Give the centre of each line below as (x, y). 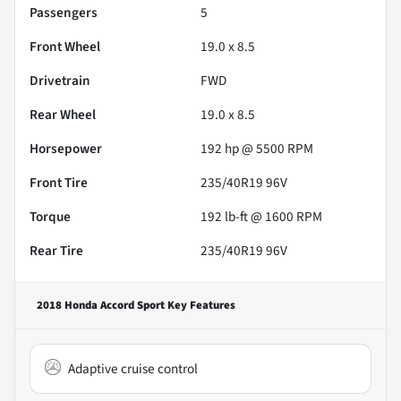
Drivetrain (60, 80)
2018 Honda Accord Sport (101, 305)
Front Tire (59, 182)
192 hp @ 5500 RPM (257, 148)
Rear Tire (56, 250)
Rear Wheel (63, 114)
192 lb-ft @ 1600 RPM (261, 216)
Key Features (200, 305)
